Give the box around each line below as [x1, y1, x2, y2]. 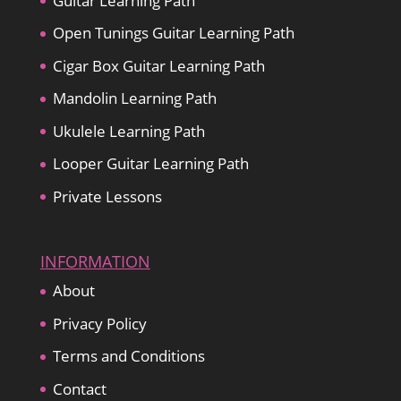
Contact [52, 378, 107, 399]
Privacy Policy [52, 312, 147, 334]
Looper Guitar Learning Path [52, 153, 249, 175]
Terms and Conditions [52, 346, 205, 367]
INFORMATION [39, 251, 150, 273]
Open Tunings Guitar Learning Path [52, 22, 294, 44]
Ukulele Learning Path [52, 120, 205, 141]
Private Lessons [52, 185, 162, 207]
